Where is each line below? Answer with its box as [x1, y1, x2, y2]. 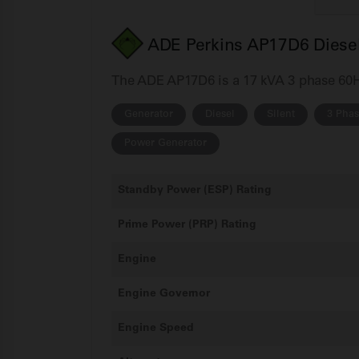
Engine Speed [118, 322, 194, 333]
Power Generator [124, 138, 207, 147]
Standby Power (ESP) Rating [118, 184, 272, 196]
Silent [267, 109, 295, 119]
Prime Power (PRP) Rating [118, 219, 256, 230]
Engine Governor [118, 288, 210, 299]
